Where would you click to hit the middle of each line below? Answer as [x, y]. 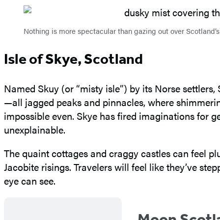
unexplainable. [35, 129]
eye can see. [30, 180]
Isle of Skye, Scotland [73, 59]
